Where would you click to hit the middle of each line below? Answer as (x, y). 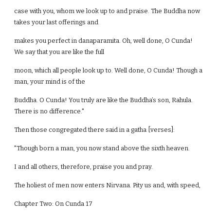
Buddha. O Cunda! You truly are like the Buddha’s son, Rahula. (104, 100)
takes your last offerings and (56, 22)
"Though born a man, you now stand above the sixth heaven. (102, 148)
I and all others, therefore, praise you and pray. (84, 167)
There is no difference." (49, 111)
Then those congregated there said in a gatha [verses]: (95, 130)
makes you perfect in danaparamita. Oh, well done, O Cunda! (104, 41)
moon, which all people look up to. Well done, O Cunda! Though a (109, 70)
